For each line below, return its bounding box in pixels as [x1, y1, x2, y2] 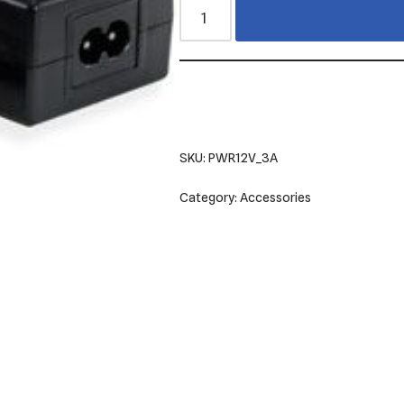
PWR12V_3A [207, 149, 278, 165]
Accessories [239, 188, 311, 205]
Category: [179, 188, 240, 205]
